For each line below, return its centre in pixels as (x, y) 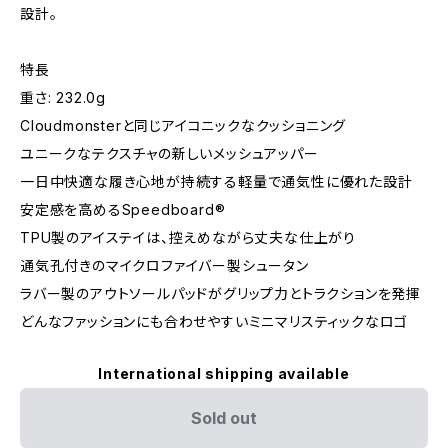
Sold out (224, 417)
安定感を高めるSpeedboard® (123, 209)
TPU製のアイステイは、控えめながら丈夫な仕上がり (188, 237)
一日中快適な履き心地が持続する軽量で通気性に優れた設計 (216, 181)
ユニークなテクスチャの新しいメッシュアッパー (169, 153)
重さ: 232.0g (63, 97)
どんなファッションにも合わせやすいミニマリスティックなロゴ (214, 321)
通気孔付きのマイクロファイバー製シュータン (164, 265)
